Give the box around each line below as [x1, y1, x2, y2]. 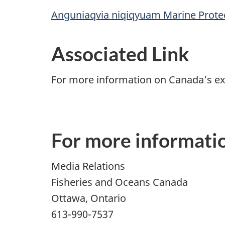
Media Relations [51, 159, 125, 173]
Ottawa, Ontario [51, 191, 126, 205]
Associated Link [51, 42, 189, 66]
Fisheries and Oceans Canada [51, 175, 188, 189]
